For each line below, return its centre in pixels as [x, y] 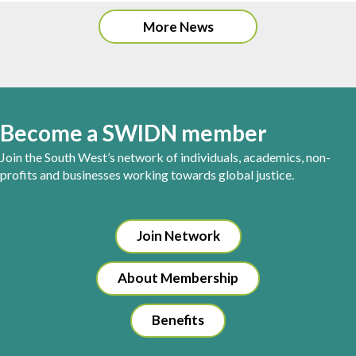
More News [178, 27]
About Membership [178, 278]
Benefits [178, 320]
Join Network [178, 236]
